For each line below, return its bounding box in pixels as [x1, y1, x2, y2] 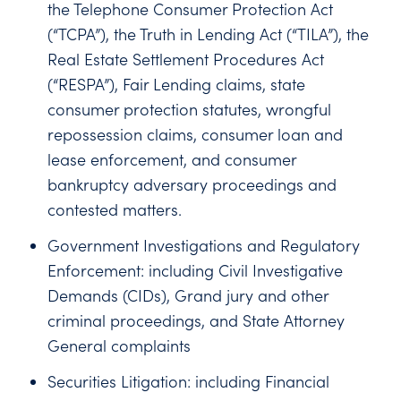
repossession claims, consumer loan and [47, 124, 344, 145]
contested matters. [47, 199, 183, 220]
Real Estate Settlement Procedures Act [47, 48, 325, 70]
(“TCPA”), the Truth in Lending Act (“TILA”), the [47, 23, 370, 45]
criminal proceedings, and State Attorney [47, 310, 346, 331]
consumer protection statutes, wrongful [47, 98, 332, 120]
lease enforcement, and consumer [47, 149, 297, 170]
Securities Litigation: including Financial [47, 371, 330, 392]
